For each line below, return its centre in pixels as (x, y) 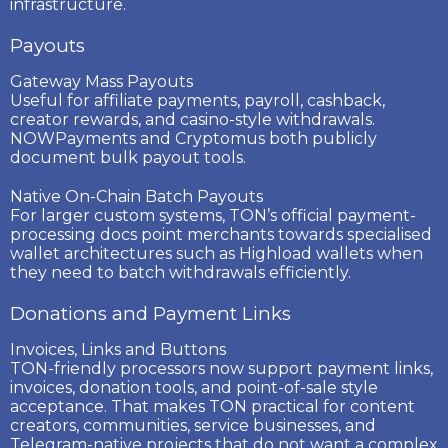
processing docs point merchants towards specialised (221, 234)
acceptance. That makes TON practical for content (212, 406)
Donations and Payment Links (150, 313)
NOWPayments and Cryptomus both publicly (193, 138)
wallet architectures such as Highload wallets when (216, 253)
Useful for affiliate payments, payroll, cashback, (197, 100)
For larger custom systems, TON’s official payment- (213, 215)
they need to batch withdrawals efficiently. (180, 272)
